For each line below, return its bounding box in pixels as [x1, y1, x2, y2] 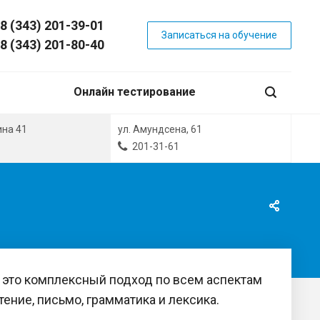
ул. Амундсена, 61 [118, 124, 203, 135]
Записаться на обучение [161, 29, 277, 41]
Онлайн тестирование [74, 85, 196, 99]
